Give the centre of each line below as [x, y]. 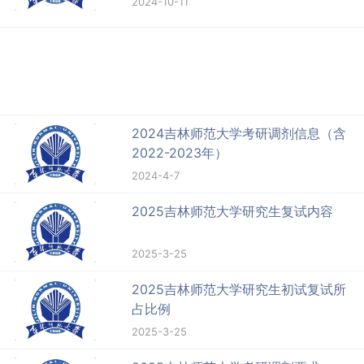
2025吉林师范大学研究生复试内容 [233, 211]
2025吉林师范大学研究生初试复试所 [239, 289]
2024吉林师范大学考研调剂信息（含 [239, 133]
